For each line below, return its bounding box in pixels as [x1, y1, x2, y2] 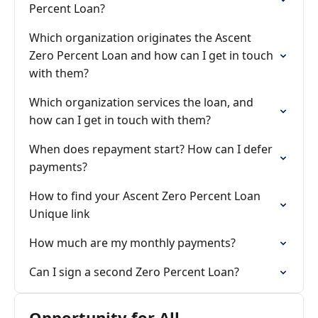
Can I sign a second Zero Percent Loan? [29, 264, 239, 280]
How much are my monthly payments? [29, 235, 236, 251]
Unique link [29, 206, 90, 221]
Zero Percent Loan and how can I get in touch [29, 48, 273, 63]
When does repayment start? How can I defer [29, 141, 273, 157]
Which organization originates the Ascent [29, 30, 251, 45]
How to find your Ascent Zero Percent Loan [29, 188, 261, 204]
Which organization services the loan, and [29, 94, 253, 110]
